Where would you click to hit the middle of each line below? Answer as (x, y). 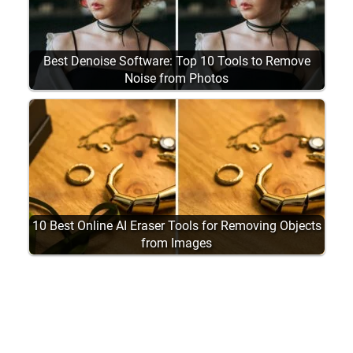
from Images (176, 243)
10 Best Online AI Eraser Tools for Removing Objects (176, 226)
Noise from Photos (176, 79)
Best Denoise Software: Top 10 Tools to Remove (176, 61)
